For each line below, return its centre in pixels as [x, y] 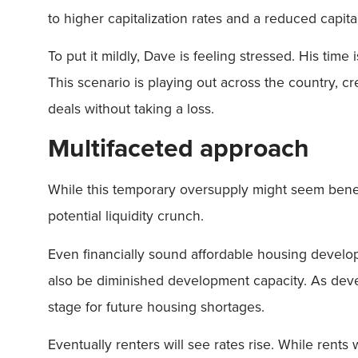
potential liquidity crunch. [126, 216]
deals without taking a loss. [131, 109]
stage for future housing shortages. [156, 306]
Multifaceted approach [179, 148]
